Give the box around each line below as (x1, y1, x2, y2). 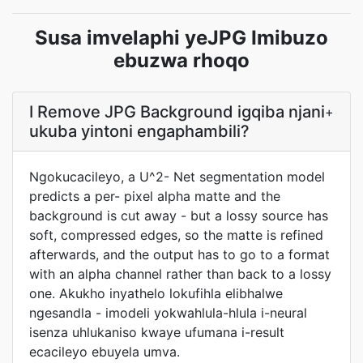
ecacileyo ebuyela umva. (29, 344, 180, 360)
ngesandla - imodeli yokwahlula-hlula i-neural (29, 305, 307, 321)
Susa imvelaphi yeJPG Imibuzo (35, 26, 328, 49)
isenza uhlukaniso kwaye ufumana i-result (29, 324, 284, 340)
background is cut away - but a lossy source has (29, 207, 328, 224)
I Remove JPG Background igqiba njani (29, 102, 325, 122)
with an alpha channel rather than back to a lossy (29, 266, 331, 282)
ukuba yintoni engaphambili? (29, 122, 250, 141)
